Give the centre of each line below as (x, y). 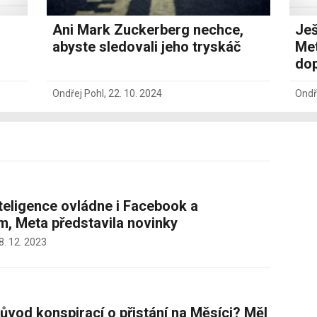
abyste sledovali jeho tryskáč (147, 46)
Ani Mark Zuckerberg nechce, (148, 29)
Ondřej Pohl (79, 93)
